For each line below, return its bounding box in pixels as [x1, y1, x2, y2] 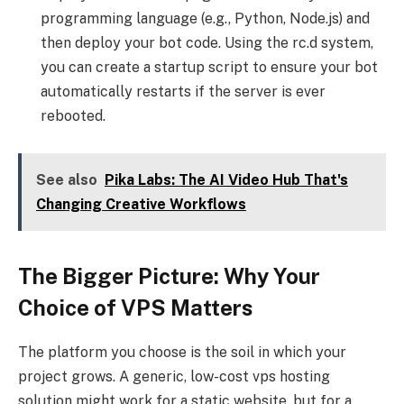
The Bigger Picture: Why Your [18, 262, 320, 289]
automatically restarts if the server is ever [41, 82, 326, 100]
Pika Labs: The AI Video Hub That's [104, 171, 348, 189]
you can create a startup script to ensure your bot [41, 58, 378, 76]
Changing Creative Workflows [35, 196, 246, 214]
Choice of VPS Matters [18, 294, 252, 320]
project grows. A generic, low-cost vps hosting [18, 367, 330, 385]
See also [35, 171, 97, 189]
